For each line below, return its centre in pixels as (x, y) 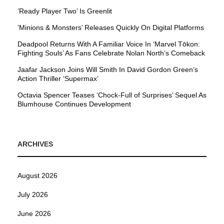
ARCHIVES (35, 144)
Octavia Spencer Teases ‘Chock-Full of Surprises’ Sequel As (112, 95)
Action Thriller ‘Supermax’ (58, 79)
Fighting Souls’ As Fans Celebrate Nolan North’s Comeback (111, 53)
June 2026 (34, 214)
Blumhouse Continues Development (74, 104)
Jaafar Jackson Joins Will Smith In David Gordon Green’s (108, 70)
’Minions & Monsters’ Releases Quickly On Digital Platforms (111, 28)
